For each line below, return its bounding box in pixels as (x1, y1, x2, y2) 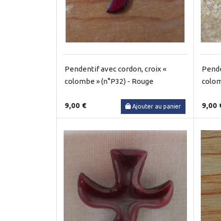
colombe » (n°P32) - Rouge (65, 76, 153, 85)
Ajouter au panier (132, 103, 181, 110)
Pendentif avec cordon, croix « (65, 64, 166, 73)
